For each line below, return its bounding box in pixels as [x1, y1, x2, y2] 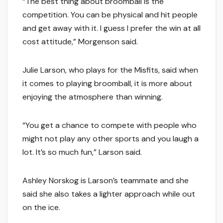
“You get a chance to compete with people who [22, 120, 197, 131]
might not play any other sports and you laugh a [22, 133, 199, 144]
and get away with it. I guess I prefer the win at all [22, 23, 201, 34]
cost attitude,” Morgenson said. [22, 36, 138, 47]
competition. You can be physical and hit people [22, 9, 198, 20]
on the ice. [22, 202, 60, 213]
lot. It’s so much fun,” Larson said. [22, 147, 142, 158]
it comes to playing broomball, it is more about [22, 78, 192, 89]
